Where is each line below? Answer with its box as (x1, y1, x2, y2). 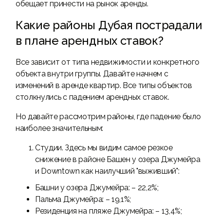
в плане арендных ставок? (16, 34, 163, 48)
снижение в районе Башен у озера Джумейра (35, 155, 200, 164)
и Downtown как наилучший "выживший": (35, 166, 180, 176)
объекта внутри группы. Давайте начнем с (16, 69, 168, 78)
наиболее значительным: (16, 124, 103, 133)
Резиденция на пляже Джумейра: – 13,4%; (35, 206, 182, 216)
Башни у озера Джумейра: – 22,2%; (35, 183, 159, 192)
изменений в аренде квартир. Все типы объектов (16, 81, 192, 90)
